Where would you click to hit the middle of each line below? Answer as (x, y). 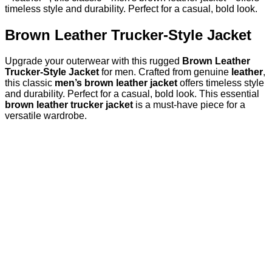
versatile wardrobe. (46, 115)
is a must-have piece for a (189, 104)
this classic (30, 83)
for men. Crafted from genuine (165, 72)
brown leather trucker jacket (69, 104)
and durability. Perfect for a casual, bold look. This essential (132, 93)
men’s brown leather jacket (116, 83)
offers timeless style (221, 83)
